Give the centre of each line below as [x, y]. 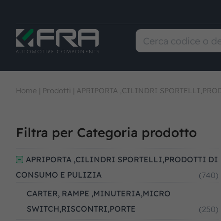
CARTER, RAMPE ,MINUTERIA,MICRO [99, 193]
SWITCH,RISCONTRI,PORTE [81, 209]
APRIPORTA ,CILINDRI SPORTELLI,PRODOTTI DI [122, 159]
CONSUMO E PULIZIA [59, 175]
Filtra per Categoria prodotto [106, 132]
